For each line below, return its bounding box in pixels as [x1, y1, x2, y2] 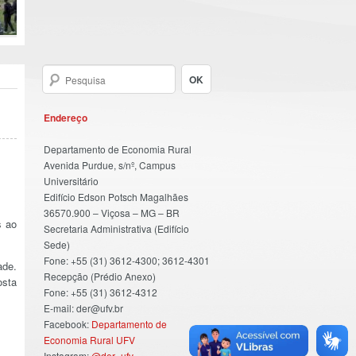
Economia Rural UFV [44, 333, 135, 346]
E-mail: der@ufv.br [44, 301, 123, 315]
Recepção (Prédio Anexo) [44, 269, 156, 283]
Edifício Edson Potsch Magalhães [44, 190, 188, 203]
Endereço [44, 110, 87, 125]
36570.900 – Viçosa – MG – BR [44, 206, 180, 219]
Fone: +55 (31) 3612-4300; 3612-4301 [44, 253, 210, 267]
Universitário [44, 174, 99, 188]
